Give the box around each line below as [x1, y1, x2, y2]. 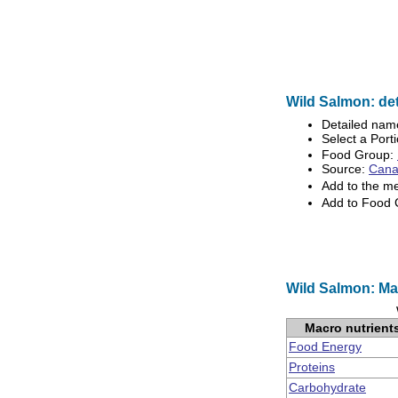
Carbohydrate [289, 380, 366, 394]
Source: [322, 162, 369, 176]
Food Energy [289, 339, 362, 354]
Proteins [289, 360, 335, 374]
